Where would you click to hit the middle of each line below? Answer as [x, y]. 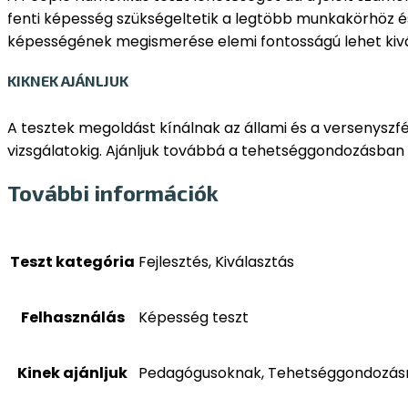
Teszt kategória [72, 261]
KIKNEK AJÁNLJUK [68, 80]
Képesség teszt [194, 317]
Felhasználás [72, 317]
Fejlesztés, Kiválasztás [216, 261]
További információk [113, 192]
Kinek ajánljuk [72, 372]
